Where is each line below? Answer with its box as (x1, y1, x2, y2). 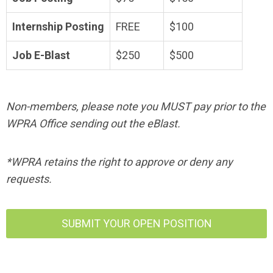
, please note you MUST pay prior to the (76, 100, 266, 113)
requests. (6, 172, 52, 185)
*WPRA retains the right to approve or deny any (6, 155, 233, 168)
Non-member (6, 100, 71, 113)
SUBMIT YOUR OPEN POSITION (61, 217, 212, 230)
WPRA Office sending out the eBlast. (6, 117, 180, 130)
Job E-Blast (12, 49, 70, 62)
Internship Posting (12, 20, 104, 33)
